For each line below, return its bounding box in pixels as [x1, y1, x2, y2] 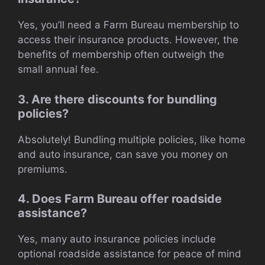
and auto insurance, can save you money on [18, 148, 228, 160]
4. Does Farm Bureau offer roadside [18, 192, 222, 206]
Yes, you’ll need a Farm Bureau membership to [18, 19, 239, 31]
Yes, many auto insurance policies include [18, 233, 216, 245]
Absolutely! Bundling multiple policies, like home [18, 133, 245, 146]
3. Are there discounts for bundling [18, 92, 217, 106]
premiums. [18, 163, 67, 175]
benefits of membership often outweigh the [18, 49, 224, 61]
